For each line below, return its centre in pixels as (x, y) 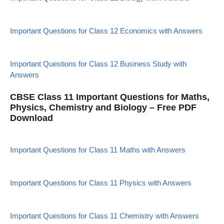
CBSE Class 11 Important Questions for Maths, (110, 97)
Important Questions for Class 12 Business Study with (98, 64)
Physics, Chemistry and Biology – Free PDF (103, 107)
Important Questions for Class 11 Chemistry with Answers (104, 215)
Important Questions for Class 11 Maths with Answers (98, 149)
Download (31, 118)
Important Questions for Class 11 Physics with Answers (101, 182)
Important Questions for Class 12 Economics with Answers (106, 31)
